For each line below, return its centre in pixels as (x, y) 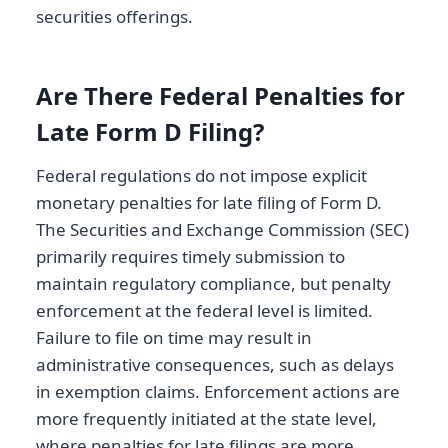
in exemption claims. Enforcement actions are (218, 392)
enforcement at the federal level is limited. (204, 311)
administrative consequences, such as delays (215, 365)
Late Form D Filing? (150, 132)
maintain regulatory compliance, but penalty (213, 284)
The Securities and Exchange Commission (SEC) (222, 230)
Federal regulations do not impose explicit (201, 176)
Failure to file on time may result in (174, 338)
